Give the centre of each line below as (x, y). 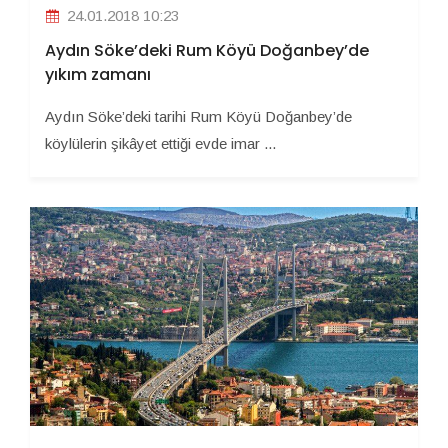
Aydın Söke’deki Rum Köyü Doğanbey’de (207, 50)
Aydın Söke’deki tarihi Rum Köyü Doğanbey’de (198, 116)
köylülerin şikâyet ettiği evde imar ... (160, 143)
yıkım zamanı (98, 74)
